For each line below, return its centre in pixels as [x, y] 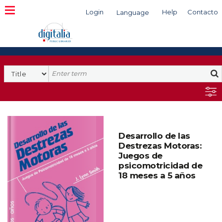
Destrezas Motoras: [160, 146]
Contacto [203, 12]
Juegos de [140, 156]
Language [133, 12]
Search [61, 70]
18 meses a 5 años [157, 175]
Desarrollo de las [154, 136]
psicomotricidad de [160, 166]
